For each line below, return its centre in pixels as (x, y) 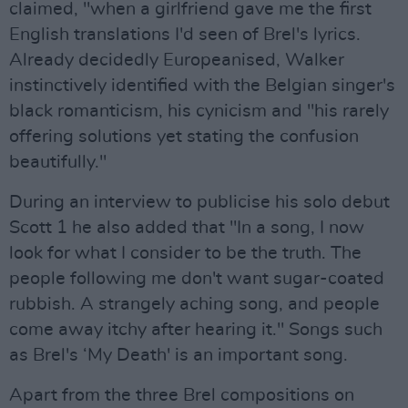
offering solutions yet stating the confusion (184, 137)
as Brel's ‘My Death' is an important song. (178, 355)
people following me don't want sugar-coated (197, 279)
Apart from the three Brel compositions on (182, 395)
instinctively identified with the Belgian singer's (202, 86)
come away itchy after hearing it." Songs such (196, 330)
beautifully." (58, 162)
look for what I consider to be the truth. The (185, 253)
